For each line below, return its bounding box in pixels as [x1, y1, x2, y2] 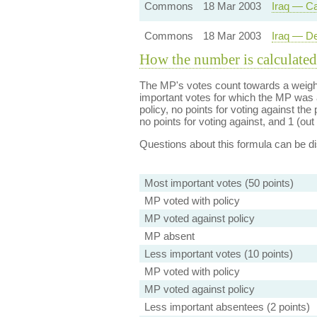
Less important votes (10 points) [144, 248, 293, 260]
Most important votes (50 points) [144, 177, 294, 189]
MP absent [144, 230, 195, 242]
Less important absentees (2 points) [144, 301, 310, 313]
